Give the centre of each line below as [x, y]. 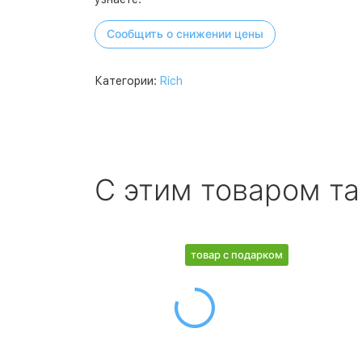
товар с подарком [237, 255]
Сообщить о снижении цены [185, 34]
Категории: [127, 81]
